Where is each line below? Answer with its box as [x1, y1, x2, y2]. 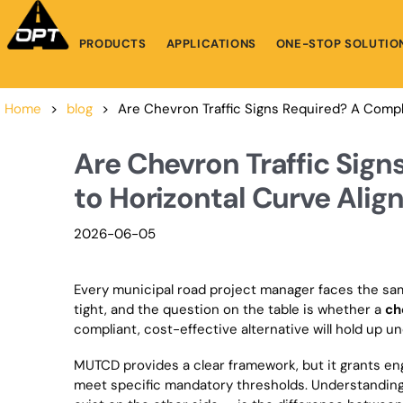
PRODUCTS [78, 36, 147, 51]
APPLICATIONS [166, 36, 256, 51]
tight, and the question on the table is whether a [74, 300, 385, 318]
